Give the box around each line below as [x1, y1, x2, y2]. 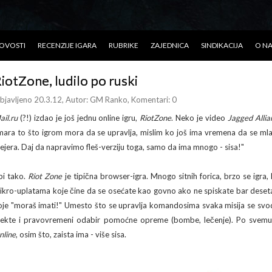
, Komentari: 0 [127, 95, 177, 104]
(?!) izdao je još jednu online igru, [19, 113, 140, 123]
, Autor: [62, 95, 90, 104]
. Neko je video [171, 113, 228, 123]
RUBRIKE [109, 41, 138, 50]
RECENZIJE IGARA [38, 41, 97, 50]
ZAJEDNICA [151, 41, 189, 50]
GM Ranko [90, 95, 127, 104]
